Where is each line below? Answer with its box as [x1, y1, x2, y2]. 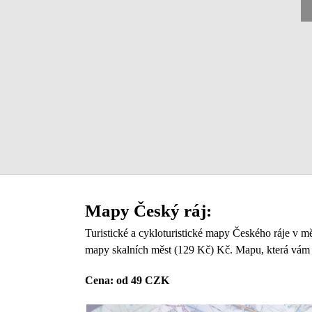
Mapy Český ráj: [85, 201, 212, 220]
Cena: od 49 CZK [85, 274, 169, 286]
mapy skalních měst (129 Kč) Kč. [85, 244, 235, 256]
